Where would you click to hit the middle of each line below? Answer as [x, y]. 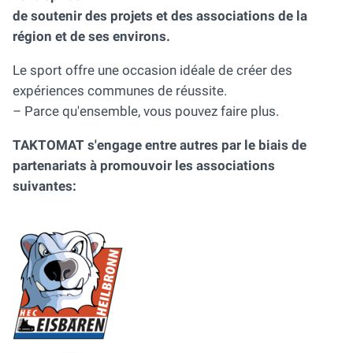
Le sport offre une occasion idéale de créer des [152, 71]
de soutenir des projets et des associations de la [160, 16]
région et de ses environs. [91, 37]
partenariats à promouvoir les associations [144, 166]
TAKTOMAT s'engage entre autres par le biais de [160, 145]
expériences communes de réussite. [120, 91]
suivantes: [45, 186]
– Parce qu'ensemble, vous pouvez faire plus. [146, 111]
